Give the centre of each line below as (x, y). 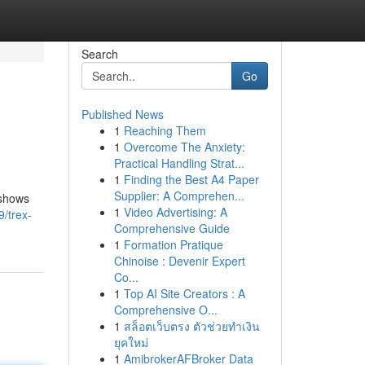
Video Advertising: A (175, 212)
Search (99, 54)
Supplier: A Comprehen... (179, 196)
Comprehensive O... (165, 310)
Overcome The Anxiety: (184, 147)
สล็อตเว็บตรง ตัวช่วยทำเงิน (191, 326)
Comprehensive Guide (172, 228)
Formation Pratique (173, 244)
